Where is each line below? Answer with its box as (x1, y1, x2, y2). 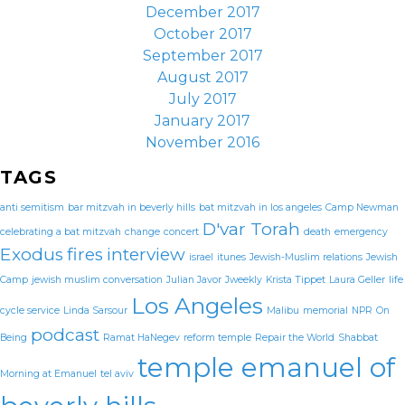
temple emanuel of (137, 352, 395, 383)
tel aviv (100, 368, 134, 380)
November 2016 (146, 134, 259, 151)
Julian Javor (166, 274, 221, 286)
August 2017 (156, 69, 249, 86)
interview (107, 244, 185, 265)
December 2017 (145, 4, 260, 21)
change (125, 226, 160, 238)
